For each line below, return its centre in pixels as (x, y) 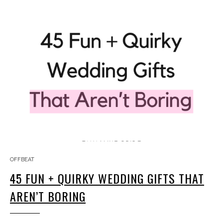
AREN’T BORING (48, 196)
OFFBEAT (22, 160)
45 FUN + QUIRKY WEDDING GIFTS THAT (107, 178)
